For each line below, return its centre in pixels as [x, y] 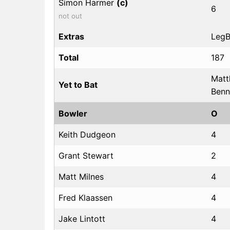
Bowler [73, 113]
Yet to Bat [78, 84]
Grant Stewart [86, 155]
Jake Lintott [82, 218]
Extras [71, 36]
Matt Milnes [81, 176]
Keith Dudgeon [87, 134]
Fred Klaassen [85, 197]
